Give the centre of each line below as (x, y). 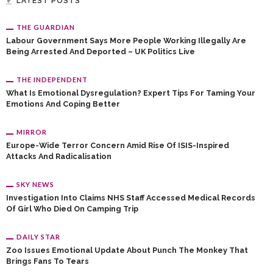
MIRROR (32, 132)
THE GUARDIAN (46, 27)
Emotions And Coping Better (63, 104)
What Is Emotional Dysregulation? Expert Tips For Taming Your (131, 93)
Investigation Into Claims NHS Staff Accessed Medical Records (131, 198)
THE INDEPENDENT (52, 80)
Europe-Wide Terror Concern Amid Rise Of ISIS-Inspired (118, 145)
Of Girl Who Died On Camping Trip (72, 209)
